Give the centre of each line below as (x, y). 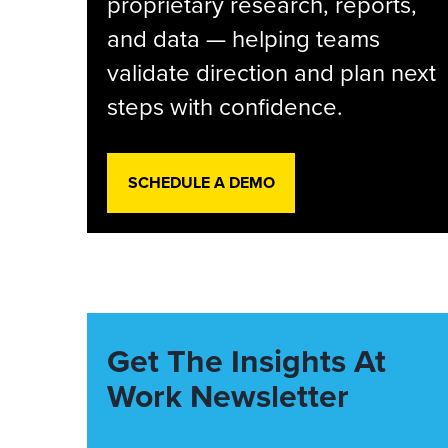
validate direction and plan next (271, 72)
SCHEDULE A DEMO (201, 182)
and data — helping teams (243, 38)
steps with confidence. (225, 106)
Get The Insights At (246, 360)
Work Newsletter (228, 395)
